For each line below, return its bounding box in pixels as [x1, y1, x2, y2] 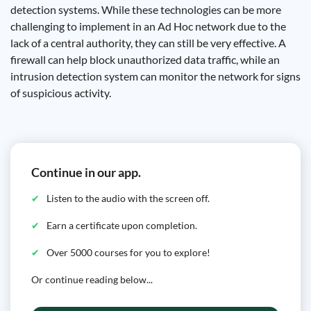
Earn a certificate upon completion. [47, 219, 197, 231]
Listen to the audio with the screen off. [47, 192, 210, 204]
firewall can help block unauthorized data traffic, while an [10, 53, 280, 66]
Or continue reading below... [31, 274, 153, 285]
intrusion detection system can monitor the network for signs [10, 69, 301, 83]
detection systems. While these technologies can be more [10, 3, 281, 16]
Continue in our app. [31, 165, 141, 180]
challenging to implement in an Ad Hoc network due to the [10, 19, 286, 33]
